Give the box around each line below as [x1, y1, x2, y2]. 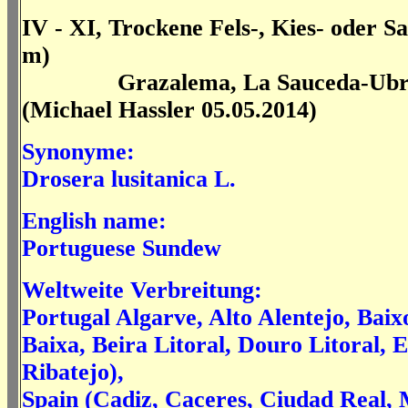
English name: [22, 208, 167, 234]
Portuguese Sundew [22, 235, 221, 261]
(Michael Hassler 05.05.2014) [22, 97, 317, 123]
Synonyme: [22, 138, 135, 165]
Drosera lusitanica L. [22, 166, 236, 192]
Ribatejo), [22, 359, 130, 385]
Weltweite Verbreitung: [22, 277, 262, 303]
